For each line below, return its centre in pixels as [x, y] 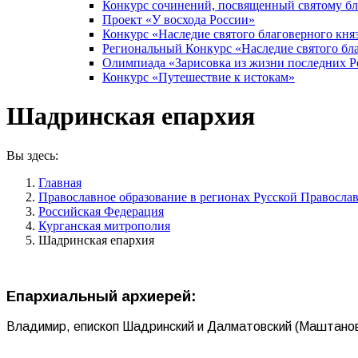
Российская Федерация [101, 211]
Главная [60, 182]
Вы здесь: [32, 155]
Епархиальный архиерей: [101, 296]
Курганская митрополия [104, 225]
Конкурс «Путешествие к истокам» [199, 77]
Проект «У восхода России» [179, 20]
